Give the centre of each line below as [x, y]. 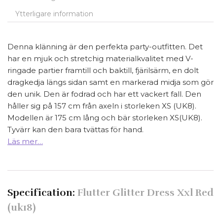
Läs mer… [25, 141]
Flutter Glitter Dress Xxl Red [146, 192]
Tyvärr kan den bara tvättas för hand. [75, 129]
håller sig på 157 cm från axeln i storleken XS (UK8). [102, 106]
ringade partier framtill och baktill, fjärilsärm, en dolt [103, 70]
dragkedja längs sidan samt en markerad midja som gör [110, 82]
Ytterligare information [54, 14]
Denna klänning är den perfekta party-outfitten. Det [105, 46]
